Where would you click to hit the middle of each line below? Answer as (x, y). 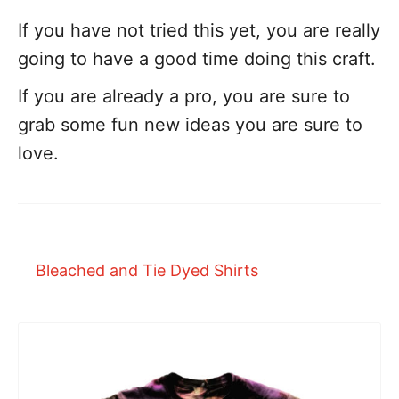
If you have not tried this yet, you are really (199, 30)
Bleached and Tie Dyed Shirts (147, 270)
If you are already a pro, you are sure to (184, 96)
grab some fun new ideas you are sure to (190, 125)
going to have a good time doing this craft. (197, 59)
